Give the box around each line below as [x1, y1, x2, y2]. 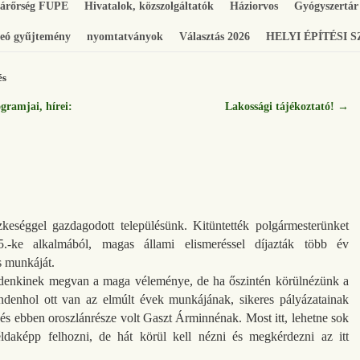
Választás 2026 [179, 30, 250, 43]
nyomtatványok [87, 30, 163, 43]
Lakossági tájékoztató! [225, 100, 337, 113]
